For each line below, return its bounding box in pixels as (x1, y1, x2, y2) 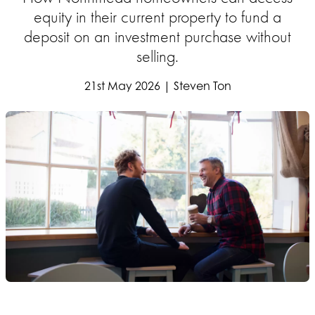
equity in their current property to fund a (34, 7, 281, 27)
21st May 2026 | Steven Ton (84, 79, 231, 93)
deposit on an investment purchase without (24, 27, 291, 46)
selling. (136, 46, 179, 66)
